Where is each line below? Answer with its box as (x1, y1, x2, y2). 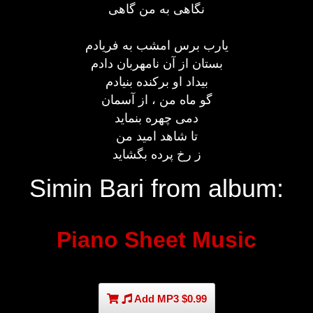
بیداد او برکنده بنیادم (105, 74, 208, 89)
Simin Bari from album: (29, 174, 284, 203)
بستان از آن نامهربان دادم (90, 56, 223, 71)
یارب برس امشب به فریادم (85, 38, 228, 52)
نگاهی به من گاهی (108, 1, 205, 16)
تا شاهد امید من (115, 129, 198, 143)
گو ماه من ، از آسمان (101, 92, 212, 107)
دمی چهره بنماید (115, 110, 198, 125)
